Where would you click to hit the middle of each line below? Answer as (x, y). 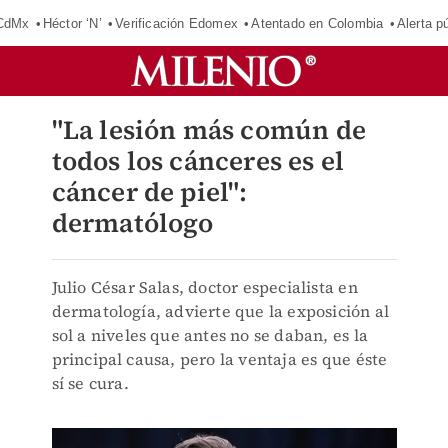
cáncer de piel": (149, 192)
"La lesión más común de (209, 130)
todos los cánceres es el (198, 161)
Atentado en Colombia (317, 23)
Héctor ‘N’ (72, 23)
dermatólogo (132, 223)
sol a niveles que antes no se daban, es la (209, 335)
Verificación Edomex (176, 23)
